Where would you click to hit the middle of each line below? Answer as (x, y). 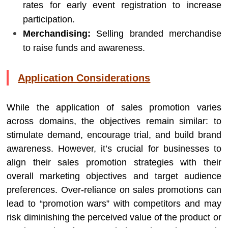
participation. (49, 19)
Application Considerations (84, 78)
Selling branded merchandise (156, 34)
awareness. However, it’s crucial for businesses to (114, 149)
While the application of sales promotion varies (114, 107)
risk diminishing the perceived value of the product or (114, 217)
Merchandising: (57, 34)
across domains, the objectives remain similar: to (114, 121)
